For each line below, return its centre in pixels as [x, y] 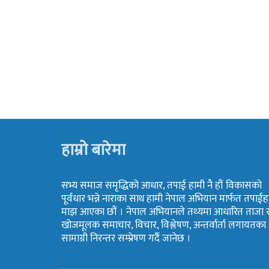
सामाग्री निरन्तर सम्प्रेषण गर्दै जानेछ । [126, 239]
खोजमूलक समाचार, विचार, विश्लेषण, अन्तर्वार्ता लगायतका [164, 225]
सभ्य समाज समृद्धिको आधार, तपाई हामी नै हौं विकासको [162, 186]
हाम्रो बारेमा [93, 150]
